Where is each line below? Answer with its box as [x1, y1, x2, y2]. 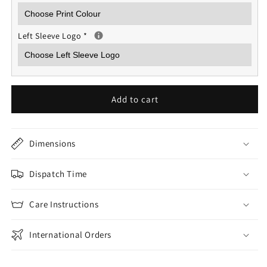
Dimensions [29, 138, 76, 149]
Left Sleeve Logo [18, 30, 84, 41]
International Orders [29, 229, 111, 240]
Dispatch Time [29, 168, 87, 179]
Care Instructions [29, 198, 99, 210]
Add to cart [111, 93, 159, 105]
